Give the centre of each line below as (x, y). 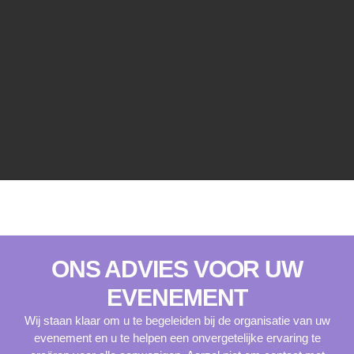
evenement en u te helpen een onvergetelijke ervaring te (177, 338)
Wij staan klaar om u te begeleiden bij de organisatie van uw (177, 321)
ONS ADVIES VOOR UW (177, 269)
